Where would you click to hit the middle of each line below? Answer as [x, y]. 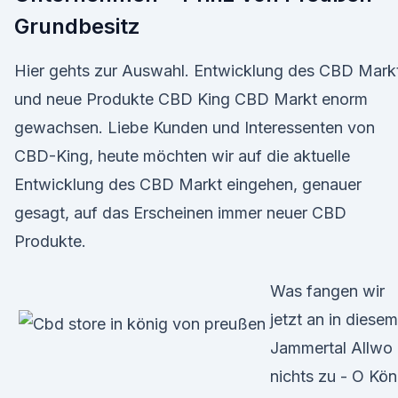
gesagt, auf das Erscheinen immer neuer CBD [180, 213]
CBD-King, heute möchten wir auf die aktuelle [182, 156]
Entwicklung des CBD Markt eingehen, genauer [188, 184]
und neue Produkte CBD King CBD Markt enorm [191, 99]
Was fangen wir [327, 291]
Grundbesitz [77, 26]
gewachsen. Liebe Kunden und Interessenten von [195, 127]
